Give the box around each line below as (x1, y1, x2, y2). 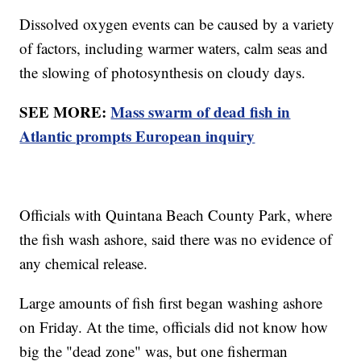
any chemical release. (19, 253, 153, 274)
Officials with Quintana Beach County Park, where (19, 205, 333, 226)
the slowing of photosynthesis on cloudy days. (19, 62, 311, 83)
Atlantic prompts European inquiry (19, 125, 255, 147)
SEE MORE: (19, 101, 111, 123)
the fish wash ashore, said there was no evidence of (19, 229, 333, 250)
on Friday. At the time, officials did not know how (19, 317, 329, 338)
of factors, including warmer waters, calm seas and (19, 38, 329, 59)
